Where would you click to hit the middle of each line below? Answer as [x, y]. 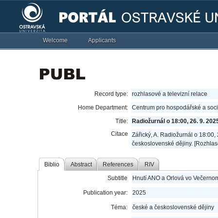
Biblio [52, 164]
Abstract [81, 164]
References [118, 164]
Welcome [55, 40]
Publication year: [106, 193]
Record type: [111, 94]
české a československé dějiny [173, 207]
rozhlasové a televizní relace [170, 94]
